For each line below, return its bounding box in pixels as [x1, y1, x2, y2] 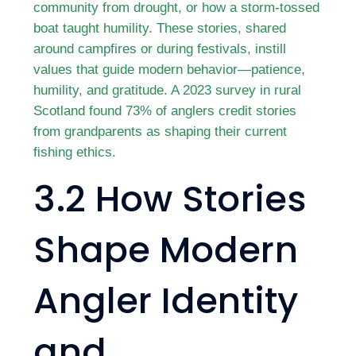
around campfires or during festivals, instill [33, 41, 287, 56]
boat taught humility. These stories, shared [33, 21, 287, 35]
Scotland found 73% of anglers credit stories [33, 103, 297, 118]
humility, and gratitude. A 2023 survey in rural [33, 83, 302, 97]
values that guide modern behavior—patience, [33, 62, 306, 76]
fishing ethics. [33, 145, 117, 159]
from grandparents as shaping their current [33, 124, 288, 138]
